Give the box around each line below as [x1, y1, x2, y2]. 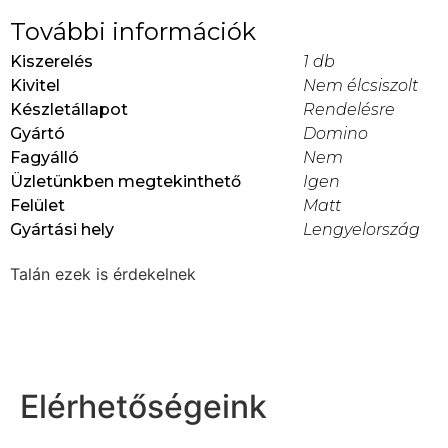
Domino [303, 124, 368, 144]
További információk [10, 17, 256, 47]
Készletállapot [10, 100, 128, 120]
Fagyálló [10, 148, 79, 168]
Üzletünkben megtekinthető [10, 172, 241, 192]
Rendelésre [303, 100, 395, 120]
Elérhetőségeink [20, 386, 267, 426]
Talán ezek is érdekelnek [10, 264, 196, 285]
